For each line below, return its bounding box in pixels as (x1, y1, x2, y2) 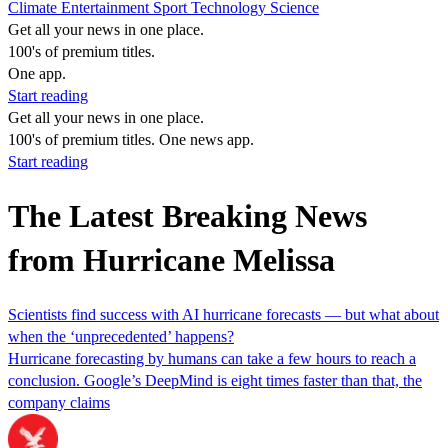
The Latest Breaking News (8, 198, 367, 235)
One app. (8, 65, 66, 82)
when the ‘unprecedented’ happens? (8, 327, 234, 345)
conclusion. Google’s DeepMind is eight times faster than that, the (8, 371, 422, 389)
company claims (8, 393, 110, 411)
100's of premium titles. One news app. (8, 131, 254, 148)
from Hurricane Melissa (8, 242, 335, 279)
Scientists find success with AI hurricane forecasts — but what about (8, 305, 439, 323)
